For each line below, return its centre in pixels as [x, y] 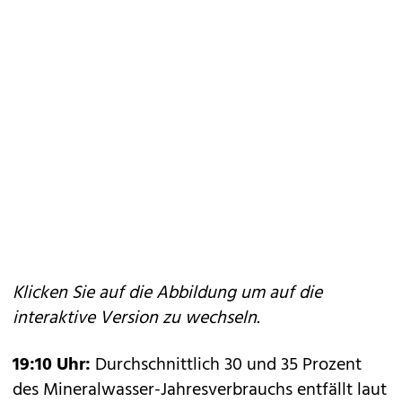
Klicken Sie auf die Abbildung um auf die [167, 293]
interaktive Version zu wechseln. [136, 319]
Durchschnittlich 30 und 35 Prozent [226, 365]
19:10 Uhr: [52, 365]
